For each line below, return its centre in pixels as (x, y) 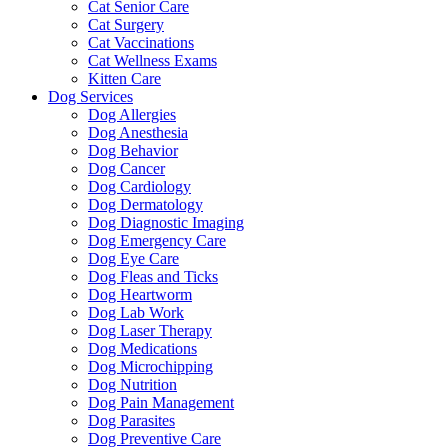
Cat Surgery (126, 24)
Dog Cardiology (139, 186)
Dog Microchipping (150, 366)
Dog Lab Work (136, 312)
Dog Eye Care (133, 258)
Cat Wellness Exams (152, 60)
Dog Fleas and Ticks (153, 276)
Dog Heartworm (140, 294)
